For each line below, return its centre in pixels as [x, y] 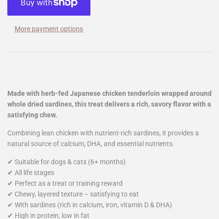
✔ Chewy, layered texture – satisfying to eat [73, 194]
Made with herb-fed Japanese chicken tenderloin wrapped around [109, 94]
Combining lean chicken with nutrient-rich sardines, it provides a [103, 133]
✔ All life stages [31, 173]
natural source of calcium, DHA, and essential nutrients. [91, 144]
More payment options [49, 29]
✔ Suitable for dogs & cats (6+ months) [66, 162]
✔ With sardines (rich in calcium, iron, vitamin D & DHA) [90, 205]
